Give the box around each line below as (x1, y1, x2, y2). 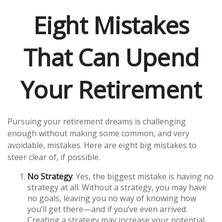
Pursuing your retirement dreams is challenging (7, 116, 186, 127)
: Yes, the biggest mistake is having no (72, 171, 214, 182)
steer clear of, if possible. (7, 152, 100, 163)
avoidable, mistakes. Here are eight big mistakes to (7, 140, 197, 151)
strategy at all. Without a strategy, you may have (27, 182, 207, 193)
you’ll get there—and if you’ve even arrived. (27, 204, 187, 215)
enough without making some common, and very (7, 128, 189, 139)
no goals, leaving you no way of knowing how (27, 193, 196, 204)
